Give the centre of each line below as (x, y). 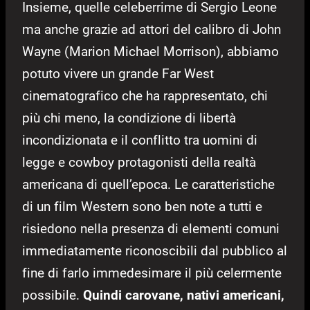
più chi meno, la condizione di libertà (129, 118)
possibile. (53, 295)
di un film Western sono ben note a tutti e (142, 207)
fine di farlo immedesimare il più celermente (152, 273)
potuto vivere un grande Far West (118, 74)
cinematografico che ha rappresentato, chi (145, 96)
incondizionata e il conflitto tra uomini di (140, 140)
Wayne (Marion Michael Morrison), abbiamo (151, 52)
